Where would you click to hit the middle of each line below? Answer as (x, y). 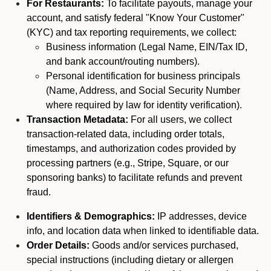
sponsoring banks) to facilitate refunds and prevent (134, 178)
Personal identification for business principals (143, 76)
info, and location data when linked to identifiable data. (143, 231)
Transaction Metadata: (79, 119)
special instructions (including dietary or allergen (130, 260)
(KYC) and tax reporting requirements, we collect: (132, 32)
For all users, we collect (181, 119)
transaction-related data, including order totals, (126, 134)
